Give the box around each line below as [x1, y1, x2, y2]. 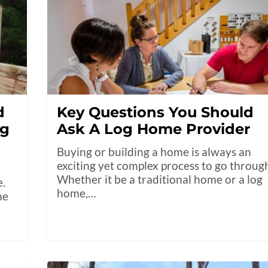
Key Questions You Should [57, 103, 254, 121]
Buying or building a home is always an [57, 145, 252, 159]
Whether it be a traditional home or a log [57, 172, 263, 187]
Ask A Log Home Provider [57, 120, 251, 138]
